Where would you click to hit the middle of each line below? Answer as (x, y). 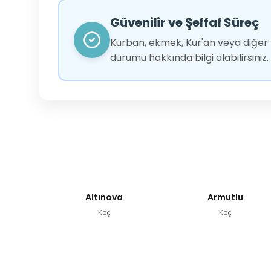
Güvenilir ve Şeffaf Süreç (184, 23)
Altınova (104, 197)
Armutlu (225, 197)
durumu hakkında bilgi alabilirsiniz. (189, 58)
